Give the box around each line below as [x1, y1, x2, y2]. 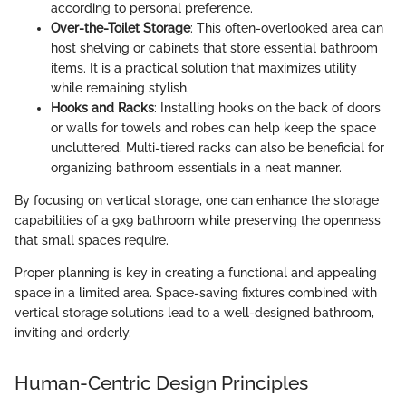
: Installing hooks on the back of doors [154, 101, 381, 116]
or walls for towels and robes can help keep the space [51, 121, 376, 136]
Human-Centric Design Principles [14, 372, 308, 395]
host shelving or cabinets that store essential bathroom [51, 41, 378, 56]
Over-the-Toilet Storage [51, 21, 190, 36]
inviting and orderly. [14, 325, 131, 341]
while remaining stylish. [51, 81, 189, 96]
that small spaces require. [14, 233, 169, 248]
